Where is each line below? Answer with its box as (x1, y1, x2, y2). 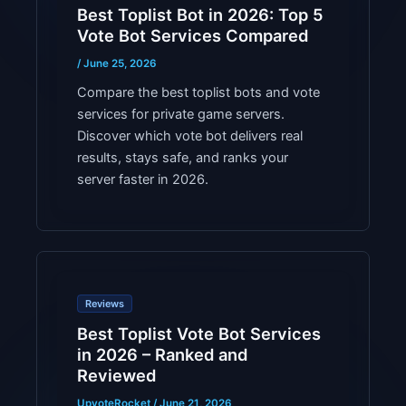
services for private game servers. (76, 106, 285, 123)
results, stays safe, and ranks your (76, 150, 288, 167)
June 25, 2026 (82, 57, 157, 71)
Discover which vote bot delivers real (76, 128, 303, 145)
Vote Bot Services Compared (76, 25, 308, 46)
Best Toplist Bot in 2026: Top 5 (76, 5, 324, 25)
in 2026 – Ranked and (76, 344, 247, 365)
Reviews (84, 296, 124, 310)
